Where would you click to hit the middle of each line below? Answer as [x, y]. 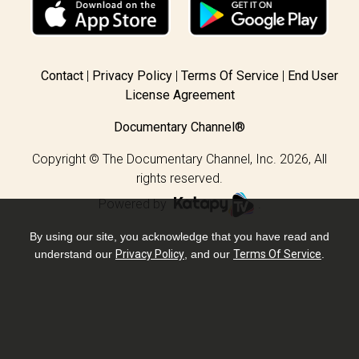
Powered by [134, 204]
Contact [62, 75]
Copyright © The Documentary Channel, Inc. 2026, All [179, 159]
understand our [75, 254]
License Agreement [179, 95]
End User [313, 75]
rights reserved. [179, 178]
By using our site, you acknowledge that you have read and [179, 236]
